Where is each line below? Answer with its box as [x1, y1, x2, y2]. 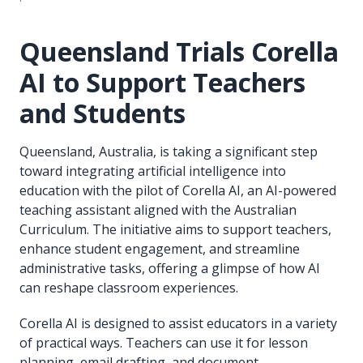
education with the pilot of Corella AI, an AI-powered [19, 181, 336, 199]
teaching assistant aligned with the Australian [19, 200, 297, 219]
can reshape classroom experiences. [19, 278, 238, 297]
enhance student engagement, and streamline [19, 239, 300, 258]
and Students [19, 95, 186, 130]
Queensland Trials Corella [19, 33, 339, 69]
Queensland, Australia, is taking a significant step [19, 142, 318, 160]
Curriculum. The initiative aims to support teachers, [19, 220, 331, 238]
